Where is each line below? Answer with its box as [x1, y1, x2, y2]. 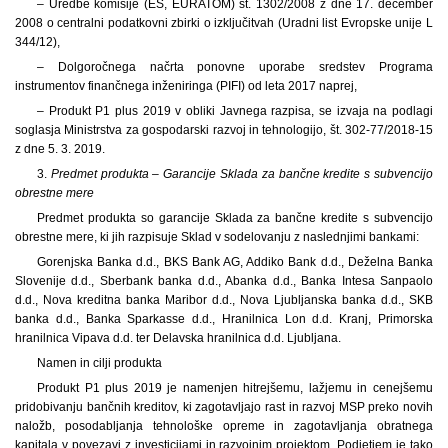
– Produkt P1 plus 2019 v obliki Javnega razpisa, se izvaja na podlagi [36, 103, 433, 118]
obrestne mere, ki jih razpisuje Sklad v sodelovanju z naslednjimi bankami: [15, 229, 419, 244]
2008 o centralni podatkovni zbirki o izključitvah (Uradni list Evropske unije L [15, 15, 433, 30]
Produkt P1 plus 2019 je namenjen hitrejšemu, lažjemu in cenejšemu [36, 380, 433, 395]
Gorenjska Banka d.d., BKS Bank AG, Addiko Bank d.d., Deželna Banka [36, 254, 433, 269]
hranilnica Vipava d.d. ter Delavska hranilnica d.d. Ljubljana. [15, 330, 341, 345]
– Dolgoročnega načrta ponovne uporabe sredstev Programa [36, 59, 433, 74]
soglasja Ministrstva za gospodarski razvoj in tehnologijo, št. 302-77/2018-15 [15, 122, 433, 137]
